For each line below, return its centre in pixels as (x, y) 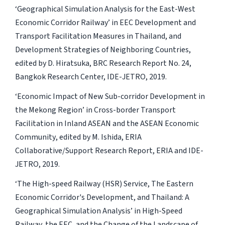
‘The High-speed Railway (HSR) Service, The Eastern (104, 184)
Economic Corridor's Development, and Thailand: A (102, 197)
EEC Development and (157, 22)
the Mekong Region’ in (54, 110)
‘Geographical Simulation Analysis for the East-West (105, 9)
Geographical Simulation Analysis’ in (78, 211)
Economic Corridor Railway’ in (67, 22)
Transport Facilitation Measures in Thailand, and (98, 36)
